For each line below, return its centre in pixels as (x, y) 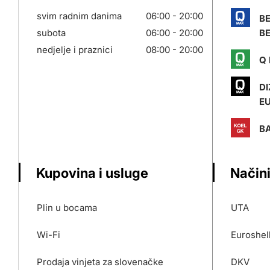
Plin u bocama (67, 208)
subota (51, 33)
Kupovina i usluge (92, 173)
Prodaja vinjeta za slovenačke (100, 262)
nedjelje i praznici (75, 50)
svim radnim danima (79, 16)
